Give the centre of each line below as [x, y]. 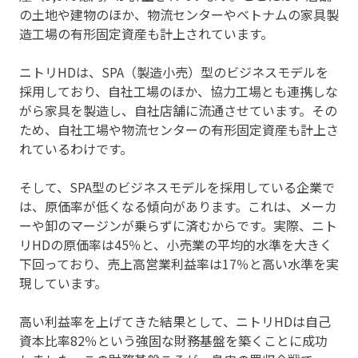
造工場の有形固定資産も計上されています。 [146, 34]
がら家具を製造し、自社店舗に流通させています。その [178, 111]
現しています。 [63, 283]
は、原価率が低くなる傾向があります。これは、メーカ [178, 207]
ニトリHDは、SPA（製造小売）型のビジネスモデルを [174, 72]
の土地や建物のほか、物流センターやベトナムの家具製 [179, 15]
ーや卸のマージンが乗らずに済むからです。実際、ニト [178, 226]
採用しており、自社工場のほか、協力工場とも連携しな [179, 91]
